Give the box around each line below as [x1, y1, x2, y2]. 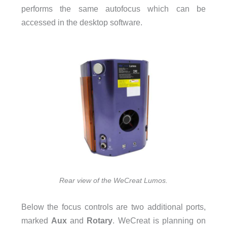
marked [21, 215, 51, 225]
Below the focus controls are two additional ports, [21, 202, 206, 211]
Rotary [87, 215, 113, 225]
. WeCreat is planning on [112, 215, 206, 225]
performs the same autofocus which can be [21, 4, 206, 13]
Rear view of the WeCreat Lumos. [59, 176, 168, 185]
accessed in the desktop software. [21, 17, 142, 27]
